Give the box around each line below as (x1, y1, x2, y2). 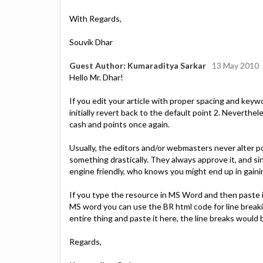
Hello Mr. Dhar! (69, 72, 123, 82)
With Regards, (69, 13, 122, 23)
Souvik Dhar (69, 36, 113, 47)
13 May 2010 (212, 60, 259, 70)
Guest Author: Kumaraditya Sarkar (69, 60, 206, 70)
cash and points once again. (69, 119, 170, 129)
